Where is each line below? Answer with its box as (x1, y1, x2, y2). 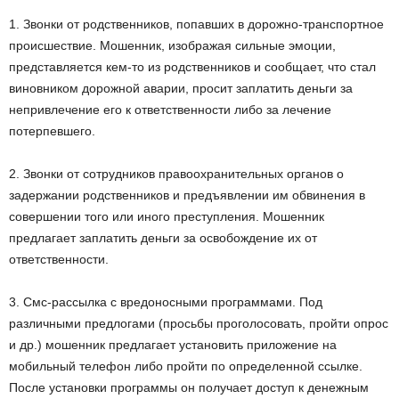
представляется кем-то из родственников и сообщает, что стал (9, 59, 376, 74)
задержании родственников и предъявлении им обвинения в (9, 187, 365, 202)
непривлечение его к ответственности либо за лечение (9, 102, 331, 117)
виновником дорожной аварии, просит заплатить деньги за (9, 80, 353, 95)
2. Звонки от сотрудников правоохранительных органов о (9, 166, 344, 181)
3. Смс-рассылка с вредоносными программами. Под (9, 294, 322, 309)
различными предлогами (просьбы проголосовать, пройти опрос (9, 315, 388, 330)
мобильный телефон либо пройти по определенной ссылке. (9, 358, 362, 373)
